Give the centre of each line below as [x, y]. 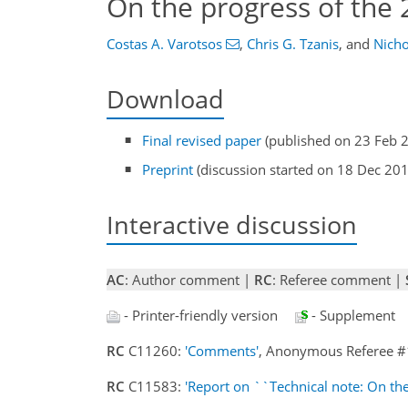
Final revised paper [202, 141]
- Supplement [352, 315]
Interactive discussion [232, 224]
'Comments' [222, 351]
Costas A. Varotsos [164, 44]
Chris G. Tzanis [292, 44]
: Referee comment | [339, 280]
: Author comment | [189, 280]
